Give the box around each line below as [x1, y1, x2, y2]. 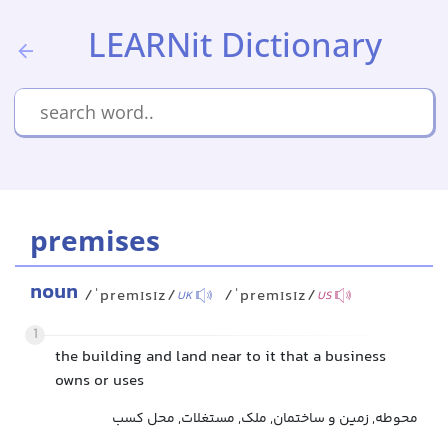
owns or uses [55, 369, 144, 394]
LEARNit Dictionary [88, 22, 382, 67]
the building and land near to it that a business [55, 345, 386, 370]
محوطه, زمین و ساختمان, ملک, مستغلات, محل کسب [112, 408, 418, 430]
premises [30, 221, 160, 259]
